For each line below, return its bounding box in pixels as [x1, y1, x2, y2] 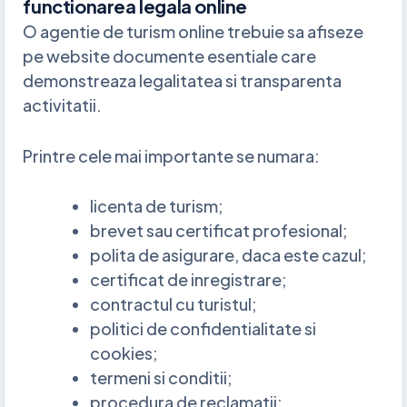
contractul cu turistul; [90, 293, 258, 315]
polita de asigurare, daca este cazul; [90, 244, 368, 266]
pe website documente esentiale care [23, 45, 317, 66]
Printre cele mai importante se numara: [23, 144, 321, 166]
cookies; [90, 342, 159, 364]
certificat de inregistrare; [90, 269, 288, 291]
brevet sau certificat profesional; [90, 220, 349, 242]
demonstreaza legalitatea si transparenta [23, 69, 342, 91]
